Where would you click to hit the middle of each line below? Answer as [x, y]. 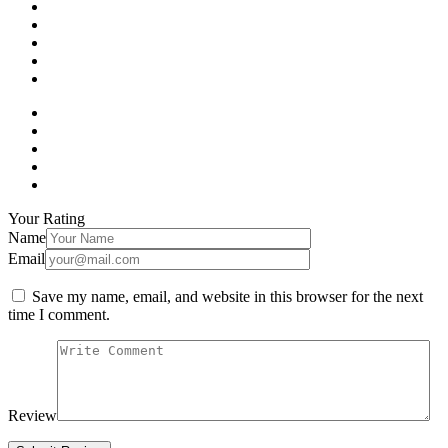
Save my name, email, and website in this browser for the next [227, 296]
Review [32, 415]
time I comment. [59, 314]
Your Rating [46, 218]
